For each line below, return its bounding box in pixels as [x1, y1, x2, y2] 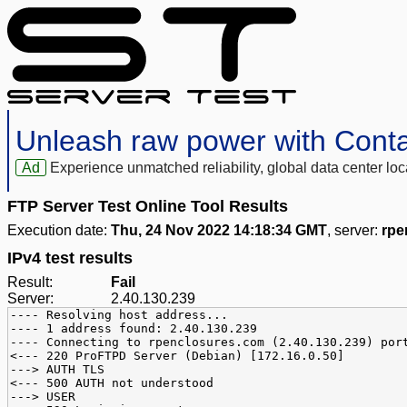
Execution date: [7, 223, 111, 239]
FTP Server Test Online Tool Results [7, 197, 288, 216]
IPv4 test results [7, 249, 133, 268]
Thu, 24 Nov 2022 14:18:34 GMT [111, 223, 327, 239]
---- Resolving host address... [10, 308, 228, 323]
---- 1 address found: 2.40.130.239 [10, 322, 257, 336]
